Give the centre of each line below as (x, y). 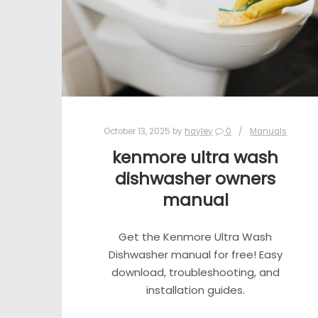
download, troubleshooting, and (195, 273)
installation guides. (195, 290)
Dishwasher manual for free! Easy (195, 255)
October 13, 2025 (137, 131)
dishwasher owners (196, 178)
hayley (199, 131)
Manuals (269, 131)
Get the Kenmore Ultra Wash (196, 237)
